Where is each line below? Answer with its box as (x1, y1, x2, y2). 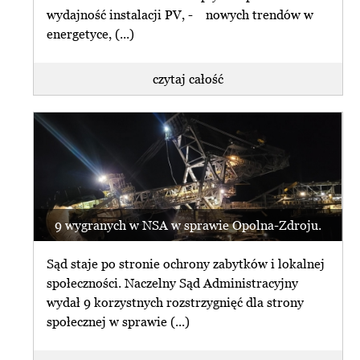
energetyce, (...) (47, 27, 135, 42)
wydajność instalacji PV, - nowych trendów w (47, 7, 314, 22)
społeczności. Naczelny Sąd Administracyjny (47, 276, 299, 291)
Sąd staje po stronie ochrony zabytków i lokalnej (47, 256, 325, 272)
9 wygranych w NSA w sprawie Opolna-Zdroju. (55, 217, 321, 232)
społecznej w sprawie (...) (47, 314, 190, 329)
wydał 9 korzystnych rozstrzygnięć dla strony (47, 295, 305, 310)
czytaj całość (153, 71, 223, 86)
